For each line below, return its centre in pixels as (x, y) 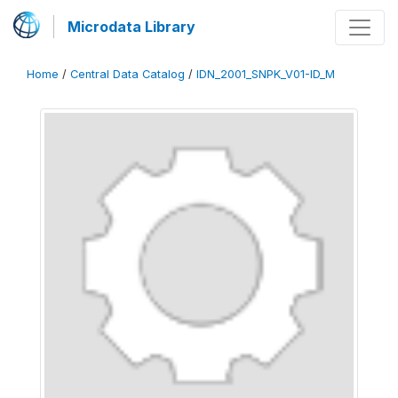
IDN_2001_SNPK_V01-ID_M (266, 74)
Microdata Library (131, 27)
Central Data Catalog (127, 74)
